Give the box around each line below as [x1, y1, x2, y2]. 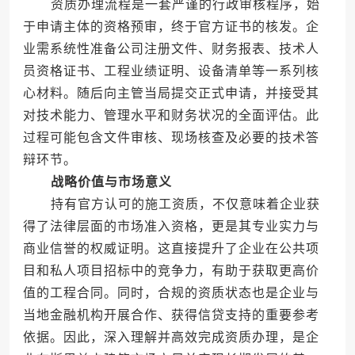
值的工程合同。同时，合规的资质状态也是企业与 [22, 286, 319, 300]
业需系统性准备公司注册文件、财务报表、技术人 [22, 42, 319, 56]
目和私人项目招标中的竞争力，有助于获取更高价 [22, 264, 319, 278]
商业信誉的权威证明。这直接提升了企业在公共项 [22, 242, 319, 256]
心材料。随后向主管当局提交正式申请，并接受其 [22, 86, 319, 101]
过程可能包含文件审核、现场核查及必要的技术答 [22, 131, 319, 145]
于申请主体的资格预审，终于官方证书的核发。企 [22, 20, 319, 34]
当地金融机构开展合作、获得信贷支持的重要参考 [22, 308, 319, 323]
